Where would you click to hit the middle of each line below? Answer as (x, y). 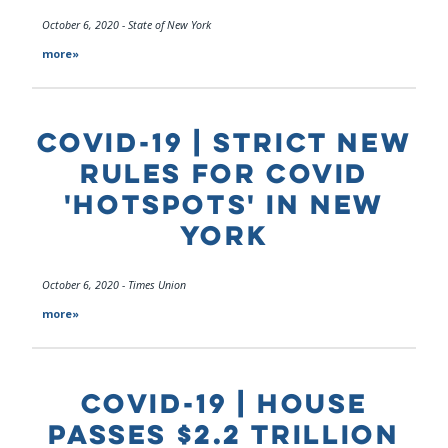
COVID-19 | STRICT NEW (224, 142)
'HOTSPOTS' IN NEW (224, 204)
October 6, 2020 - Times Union (114, 285)
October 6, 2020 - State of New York (126, 24)
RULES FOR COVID (223, 173)
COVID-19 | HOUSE (224, 402)
